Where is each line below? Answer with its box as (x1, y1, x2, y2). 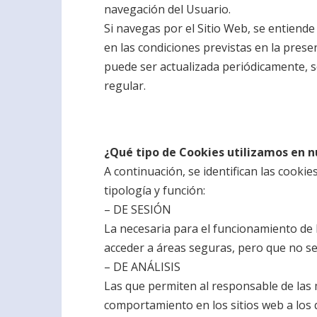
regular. (104, 78, 146, 93)
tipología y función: (104, 183, 205, 198)
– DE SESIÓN (104, 202, 171, 217)
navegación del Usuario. (104, 1, 231, 17)
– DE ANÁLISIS (104, 259, 180, 275)
